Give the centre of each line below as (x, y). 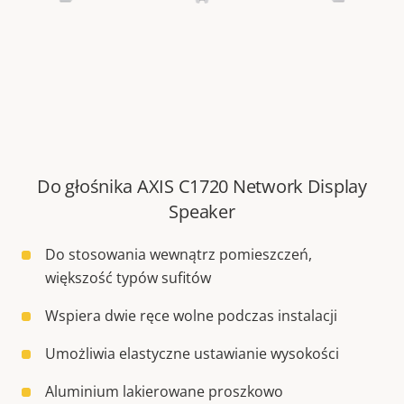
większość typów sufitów (128, 278)
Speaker (202, 212)
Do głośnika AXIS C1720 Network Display (202, 187)
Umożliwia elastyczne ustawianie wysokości (192, 354)
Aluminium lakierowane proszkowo (164, 392)
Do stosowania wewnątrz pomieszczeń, (179, 255)
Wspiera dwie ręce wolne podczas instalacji (191, 316)
